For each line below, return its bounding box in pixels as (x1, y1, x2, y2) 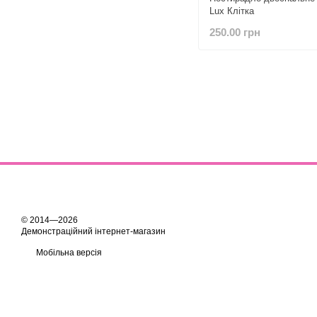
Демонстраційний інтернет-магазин (21, 226, 166, 236)
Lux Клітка (209, 6, 254, 17)
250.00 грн (209, 25, 260, 38)
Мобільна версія (34, 247, 102, 258)
